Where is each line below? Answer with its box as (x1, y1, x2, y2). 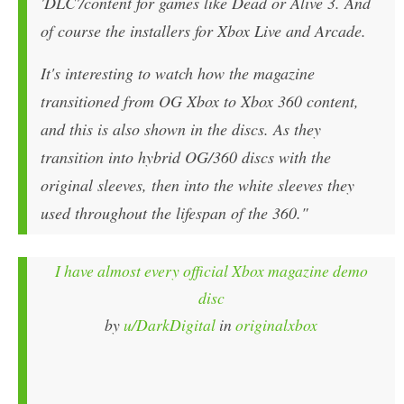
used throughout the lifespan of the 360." (41, 202, 308, 225)
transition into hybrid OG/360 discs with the (41, 146, 331, 169)
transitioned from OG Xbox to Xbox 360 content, (41, 90, 359, 113)
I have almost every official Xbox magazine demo (54, 260, 368, 282)
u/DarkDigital (124, 314, 216, 336)
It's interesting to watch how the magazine (41, 62, 315, 85)
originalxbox (235, 314, 317, 336)
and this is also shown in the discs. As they (41, 118, 321, 141)
